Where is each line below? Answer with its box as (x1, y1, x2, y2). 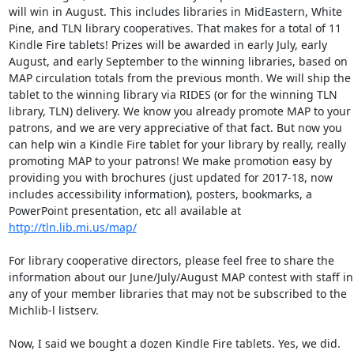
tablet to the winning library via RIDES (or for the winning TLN (8, 87, 337, 102)
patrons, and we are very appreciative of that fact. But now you (8, 120, 342, 135)
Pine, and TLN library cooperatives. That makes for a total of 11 (8, 21, 341, 36)
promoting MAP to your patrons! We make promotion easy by (8, 153, 332, 168)
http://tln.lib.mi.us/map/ (8, 220, 137, 235)
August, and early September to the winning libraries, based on (8, 54, 348, 69)
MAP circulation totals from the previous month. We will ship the (8, 70, 351, 85)
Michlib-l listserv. (8, 303, 102, 318)
